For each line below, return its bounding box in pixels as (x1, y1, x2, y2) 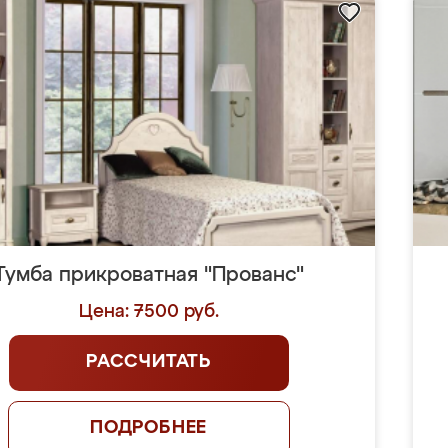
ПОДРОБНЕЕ (89, 419, 208, 437)
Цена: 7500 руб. (78, 303, 219, 321)
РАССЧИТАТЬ (86, 353, 212, 371)
